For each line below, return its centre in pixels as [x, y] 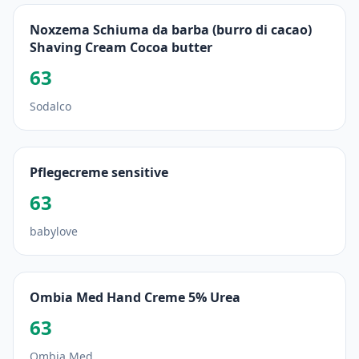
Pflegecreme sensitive [99, 172]
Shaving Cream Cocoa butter [121, 47]
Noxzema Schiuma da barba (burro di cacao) [171, 30]
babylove [54, 231]
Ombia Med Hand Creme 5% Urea [135, 297]
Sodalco [50, 106]
